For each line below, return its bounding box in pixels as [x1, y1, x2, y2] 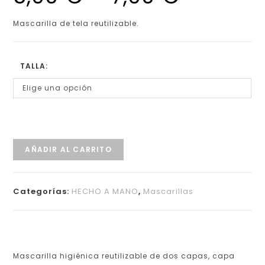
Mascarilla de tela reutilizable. [13, 18, 140, 28]
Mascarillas [143, 185, 194, 197]
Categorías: [13, 185, 72, 197]
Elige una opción [22, 82, 93, 93]
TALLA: [20, 60, 49, 71]
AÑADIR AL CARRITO [25, 144, 112, 154]
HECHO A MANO [72, 185, 139, 197]
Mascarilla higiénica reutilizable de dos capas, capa [13, 250, 235, 261]
